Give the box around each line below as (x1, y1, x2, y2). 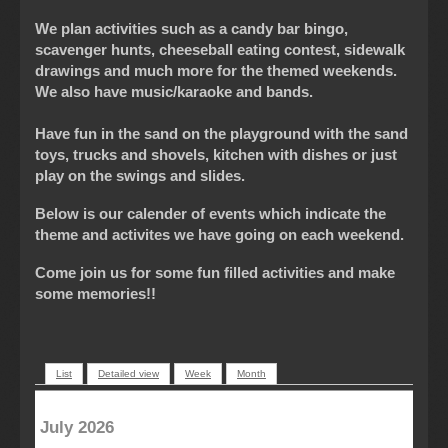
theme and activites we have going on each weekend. (35, 225, 404, 243)
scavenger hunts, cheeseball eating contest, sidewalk (35, 40, 405, 58)
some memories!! (35, 284, 164, 302)
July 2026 (40, 418, 114, 438)
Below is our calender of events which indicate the (35, 204, 386, 222)
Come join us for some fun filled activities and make (35, 263, 395, 281)
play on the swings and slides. (35, 166, 245, 184)
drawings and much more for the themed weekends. (35, 61, 401, 79)
